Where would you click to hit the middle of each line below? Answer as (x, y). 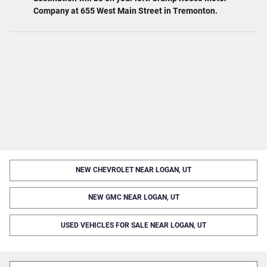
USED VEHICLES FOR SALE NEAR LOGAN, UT (133, 225)
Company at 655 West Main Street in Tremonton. (125, 10)
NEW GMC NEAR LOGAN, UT (133, 198)
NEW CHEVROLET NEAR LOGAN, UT (133, 170)
